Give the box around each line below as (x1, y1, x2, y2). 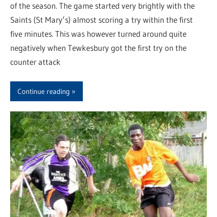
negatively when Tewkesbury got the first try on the (10, 43, 187, 53)
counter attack (10, 57, 61, 67)
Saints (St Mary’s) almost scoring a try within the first (10, 15, 193, 25)
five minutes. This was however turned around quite (10, 29, 187, 39)
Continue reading (17, 86, 70, 96)
